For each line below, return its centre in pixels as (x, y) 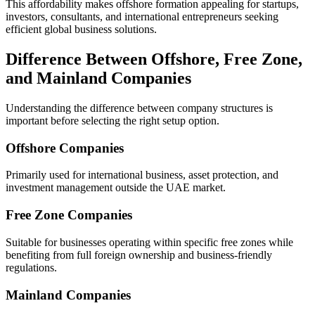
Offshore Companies (65, 148)
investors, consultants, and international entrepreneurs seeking (142, 17)
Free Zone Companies (69, 215)
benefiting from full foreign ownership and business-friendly (139, 255)
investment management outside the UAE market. (116, 188)
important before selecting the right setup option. (112, 121)
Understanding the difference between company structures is (139, 108)
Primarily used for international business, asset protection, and (142, 175)
